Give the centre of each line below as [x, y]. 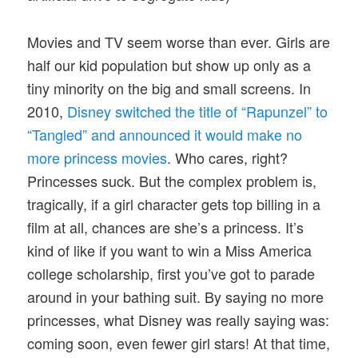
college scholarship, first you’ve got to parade [171, 273]
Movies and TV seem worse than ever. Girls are [179, 41]
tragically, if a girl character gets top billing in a [174, 203]
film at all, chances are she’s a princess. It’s [166, 227]
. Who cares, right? [228, 157]
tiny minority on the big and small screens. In [169, 88]
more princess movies [97, 157]
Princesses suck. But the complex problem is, [172, 180]
